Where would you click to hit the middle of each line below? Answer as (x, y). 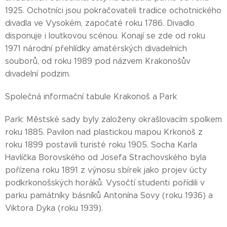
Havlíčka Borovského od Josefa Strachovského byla (106, 157)
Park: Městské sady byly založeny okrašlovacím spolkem (113, 119)
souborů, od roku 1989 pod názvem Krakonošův (98, 61)
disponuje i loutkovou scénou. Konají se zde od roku (105, 36)
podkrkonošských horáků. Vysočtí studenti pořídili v (105, 183)
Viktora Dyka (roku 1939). (54, 208)
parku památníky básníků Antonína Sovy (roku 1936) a (109, 195)
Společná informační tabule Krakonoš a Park (91, 97)
